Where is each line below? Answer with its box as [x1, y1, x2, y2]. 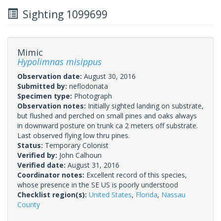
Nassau [161, 189, 185, 199]
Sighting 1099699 [18, 7, 108, 21]
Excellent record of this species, [86, 170, 187, 180]
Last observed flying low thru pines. [17, 130, 130, 140]
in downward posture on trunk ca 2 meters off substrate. [17, 120, 198, 130]
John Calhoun [59, 150, 102, 160]
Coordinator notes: [17, 170, 86, 180]
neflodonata [69, 81, 108, 91]
